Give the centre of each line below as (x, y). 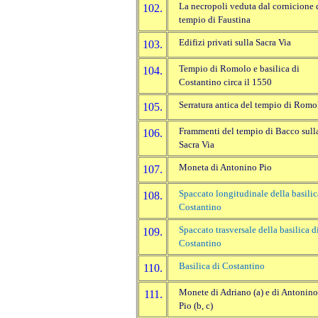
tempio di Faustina (215, 20)
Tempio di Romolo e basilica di (239, 69)
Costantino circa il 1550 (225, 83)
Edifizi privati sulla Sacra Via (235, 43)
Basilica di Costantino (222, 267)
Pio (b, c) (196, 306)
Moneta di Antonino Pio (225, 168)
